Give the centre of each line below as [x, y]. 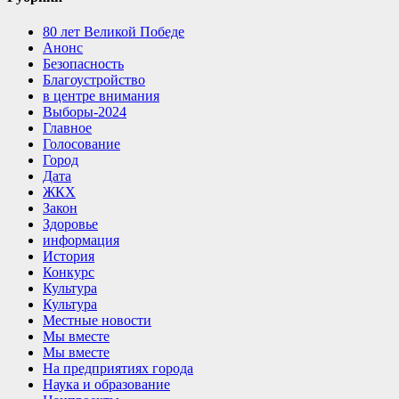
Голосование [81, 143]
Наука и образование [106, 384]
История [69, 256]
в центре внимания [101, 95]
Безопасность [83, 63]
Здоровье [70, 224]
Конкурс [69, 272]
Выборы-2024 [85, 111]
